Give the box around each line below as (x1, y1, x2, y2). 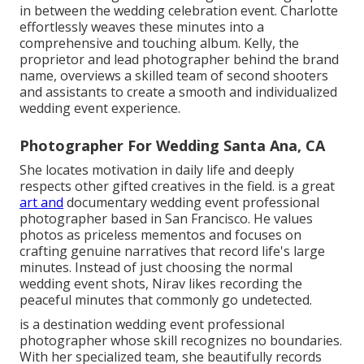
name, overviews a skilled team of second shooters (19, 66, 328, 84)
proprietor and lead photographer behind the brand (19, 50, 339, 68)
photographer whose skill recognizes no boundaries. (19, 331, 342, 349)
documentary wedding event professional (63, 193, 319, 211)
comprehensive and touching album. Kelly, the (19, 33, 299, 52)
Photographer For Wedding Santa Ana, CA (19, 135, 325, 155)
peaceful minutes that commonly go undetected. (19, 290, 312, 309)
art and (19, 193, 63, 211)
